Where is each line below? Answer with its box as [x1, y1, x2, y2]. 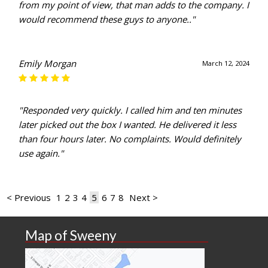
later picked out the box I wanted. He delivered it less [19, 118, 237, 131]
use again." [19, 147, 64, 160]
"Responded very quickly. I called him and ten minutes [19, 104, 242, 117]
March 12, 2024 [202, 59, 249, 68]
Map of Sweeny [25, 227, 117, 244]
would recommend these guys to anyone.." [19, 13, 196, 26]
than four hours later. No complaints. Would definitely [19, 133, 242, 145]
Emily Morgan [19, 57, 77, 70]
